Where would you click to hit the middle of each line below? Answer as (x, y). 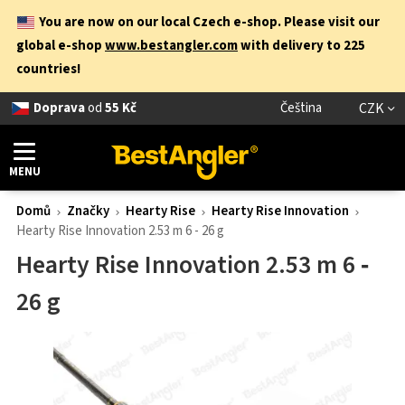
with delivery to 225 (301, 46)
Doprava (59, 108)
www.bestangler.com (171, 46)
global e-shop (61, 46)
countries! (48, 69)
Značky (88, 211)
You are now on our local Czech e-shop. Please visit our (209, 22)
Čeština (301, 108)
